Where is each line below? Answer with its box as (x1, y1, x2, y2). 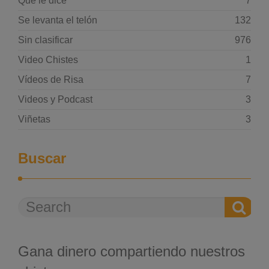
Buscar (18, 150, 66, 166)
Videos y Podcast (18, 94, 92, 104)
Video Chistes (18, 55, 78, 65)
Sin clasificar (18, 35, 73, 45)
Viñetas (18, 114, 50, 124)
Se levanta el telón (18, 15, 97, 25)
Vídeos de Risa (18, 74, 83, 85)
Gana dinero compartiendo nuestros (18, 243, 245, 259)
